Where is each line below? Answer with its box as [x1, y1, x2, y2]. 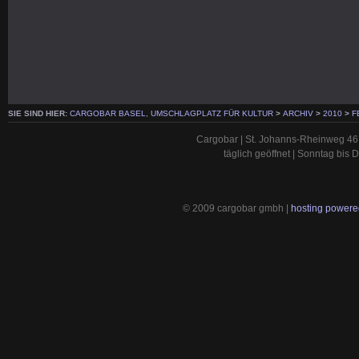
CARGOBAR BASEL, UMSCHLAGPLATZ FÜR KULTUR [70, 108, 273, 118]
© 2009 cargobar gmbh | [183, 202, 291, 214]
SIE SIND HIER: [8, 108, 70, 118]
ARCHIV [283, 108, 313, 118]
